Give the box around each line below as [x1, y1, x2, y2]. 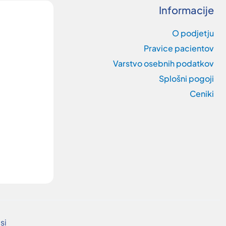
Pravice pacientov [144, 43, 214, 53]
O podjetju [172, 28, 214, 38]
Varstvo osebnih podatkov [113, 58, 214, 69]
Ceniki [190, 88, 214, 99]
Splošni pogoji [159, 73, 214, 84]
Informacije [159, 4, 214, 16]
